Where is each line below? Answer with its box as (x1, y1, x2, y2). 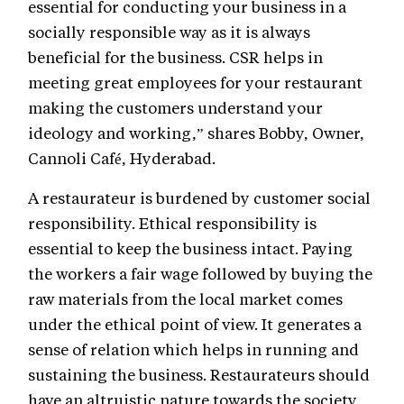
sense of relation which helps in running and (28, 339, 359, 360)
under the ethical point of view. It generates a (28, 314, 362, 335)
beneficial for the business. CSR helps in (28, 47, 323, 68)
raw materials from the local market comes (28, 289, 343, 309)
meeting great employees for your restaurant (28, 72, 363, 93)
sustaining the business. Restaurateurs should (28, 364, 370, 385)
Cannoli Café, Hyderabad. (28, 148, 216, 169)
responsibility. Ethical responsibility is (28, 213, 317, 234)
